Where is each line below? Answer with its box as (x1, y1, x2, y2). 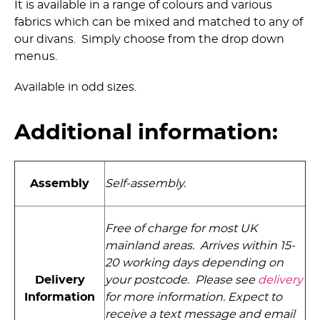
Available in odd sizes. (14, 81, 136, 94)
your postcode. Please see (105, 274, 258, 286)
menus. (14, 50, 57, 62)
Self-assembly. (105, 178, 191, 190)
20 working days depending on (105, 257, 284, 269)
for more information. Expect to (105, 291, 282, 304)
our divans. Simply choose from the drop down (14, 33, 284, 45)
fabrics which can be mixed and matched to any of (14, 16, 303, 28)
